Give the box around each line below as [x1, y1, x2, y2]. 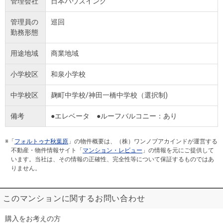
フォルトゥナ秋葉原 [14, 138, 68, 145]
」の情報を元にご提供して [142, 147, 214, 154]
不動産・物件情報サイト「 [11, 147, 83, 154]
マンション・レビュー [83, 147, 142, 154]
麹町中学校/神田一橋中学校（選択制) [51, 91, 168, 99]
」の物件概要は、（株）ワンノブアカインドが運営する [68, 138, 218, 145]
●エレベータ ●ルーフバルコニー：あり [51, 112, 177, 120]
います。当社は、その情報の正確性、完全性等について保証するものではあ [11, 156, 214, 163]
